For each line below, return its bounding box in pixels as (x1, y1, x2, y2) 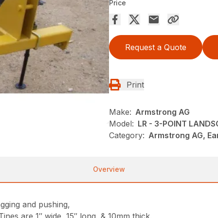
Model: (109, 119, 134, 129)
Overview (93, 165, 125, 174)
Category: (109, 130, 145, 141)
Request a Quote (125, 42, 186, 53)
